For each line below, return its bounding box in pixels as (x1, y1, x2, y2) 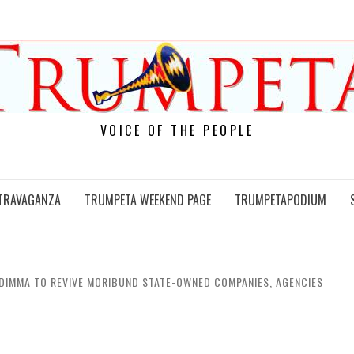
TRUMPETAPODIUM (235, 190, 326, 209)
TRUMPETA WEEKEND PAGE (85, 190, 211, 209)
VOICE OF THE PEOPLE (100, 121, 254, 140)
